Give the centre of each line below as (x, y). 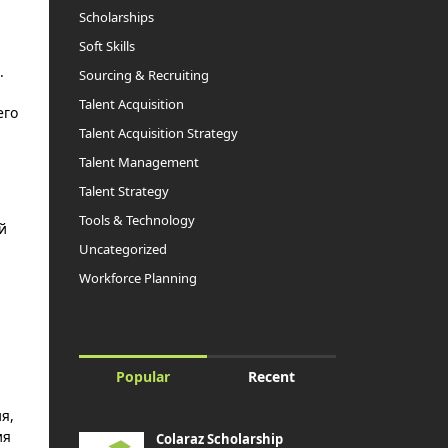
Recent (272, 376)
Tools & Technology (136, 220)
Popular (142, 376)
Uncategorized (122, 249)
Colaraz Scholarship (219, 439)
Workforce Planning (137, 278)
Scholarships (116, 17)
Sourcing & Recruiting (143, 75)
